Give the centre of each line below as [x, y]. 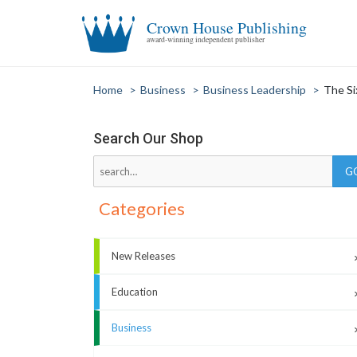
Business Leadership [255, 90]
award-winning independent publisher [206, 39]
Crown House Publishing [227, 27]
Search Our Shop [148, 138]
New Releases [143, 256]
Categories [142, 208]
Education [135, 292]
